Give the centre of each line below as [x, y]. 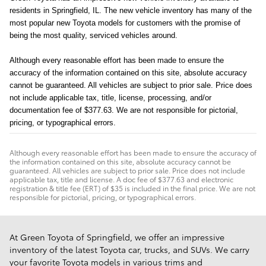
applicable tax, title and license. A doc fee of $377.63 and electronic [121, 179]
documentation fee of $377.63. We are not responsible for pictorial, [124, 110]
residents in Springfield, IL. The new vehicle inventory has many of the [131, 10]
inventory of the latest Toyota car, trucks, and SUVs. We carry [129, 249]
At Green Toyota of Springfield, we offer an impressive [117, 237]
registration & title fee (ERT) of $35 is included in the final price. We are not [132, 188]
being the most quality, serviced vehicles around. [94, 35]
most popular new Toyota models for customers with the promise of [125, 23]
